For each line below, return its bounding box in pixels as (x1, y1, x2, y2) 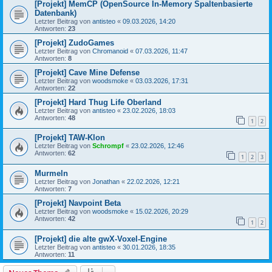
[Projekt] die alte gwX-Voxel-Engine (35, 234, 167, 243)
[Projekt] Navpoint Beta (35, 199, 121, 208)
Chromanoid (92, 47, 128, 55)
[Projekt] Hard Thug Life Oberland (35, 97, 161, 107)
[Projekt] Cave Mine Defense (35, 67, 140, 77)
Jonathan (92, 178, 120, 186)
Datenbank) (35, 8, 76, 18)
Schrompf (92, 142, 124, 150)
